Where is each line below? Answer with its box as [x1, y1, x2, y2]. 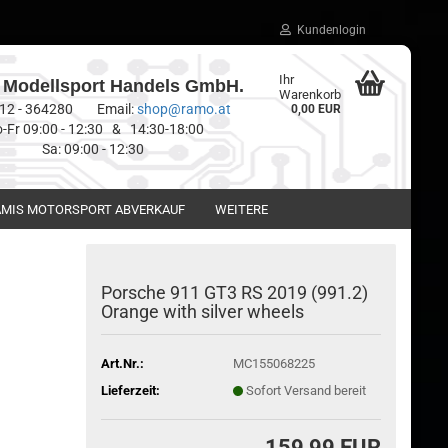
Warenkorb [278, 87, 341, 102]
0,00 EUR [290, 102, 341, 116]
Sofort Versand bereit [245, 382, 366, 398]
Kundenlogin [291, 23, 366, 37]
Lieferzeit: [101, 382, 161, 398]
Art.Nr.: [101, 355, 145, 371]
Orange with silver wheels [101, 301, 305, 322]
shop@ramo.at [136, 101, 231, 117]
